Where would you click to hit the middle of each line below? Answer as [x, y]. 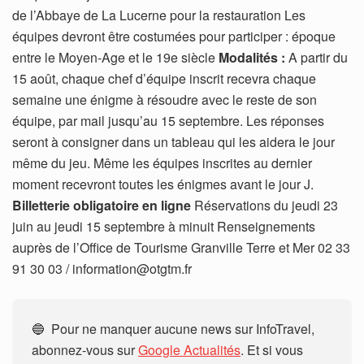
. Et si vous [272, 350]
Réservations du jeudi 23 [264, 206]
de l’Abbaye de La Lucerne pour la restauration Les [159, 15]
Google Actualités [189, 350]
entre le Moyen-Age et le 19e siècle [115, 58]
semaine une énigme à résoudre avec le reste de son [165, 100]
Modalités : [252, 58]
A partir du [316, 58]
